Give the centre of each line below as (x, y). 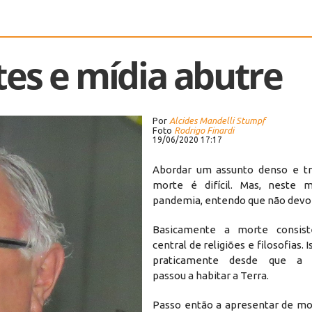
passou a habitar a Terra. (211, 275)
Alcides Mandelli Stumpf (217, 120)
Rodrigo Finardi (204, 130)
